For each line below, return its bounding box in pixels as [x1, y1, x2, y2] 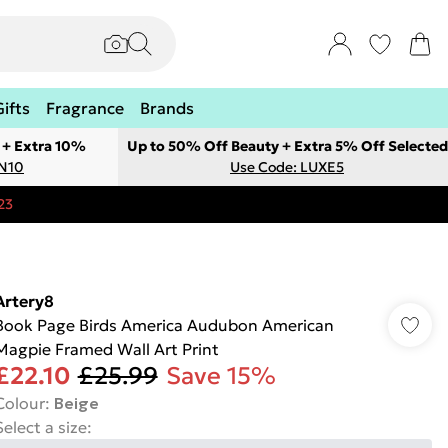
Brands [140, 98, 194, 118]
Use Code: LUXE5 [230, 158, 344, 176]
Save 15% [165, 361, 276, 391]
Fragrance [46, 98, 124, 118]
